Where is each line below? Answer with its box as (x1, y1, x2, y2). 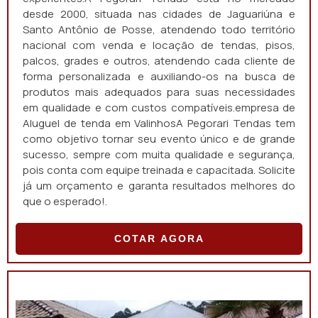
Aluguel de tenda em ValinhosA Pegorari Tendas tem (23, 116, 295, 131)
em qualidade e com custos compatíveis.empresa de (23, 100, 295, 115)
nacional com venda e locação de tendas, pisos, (23, 38, 295, 53)
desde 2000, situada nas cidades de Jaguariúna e (23, 6, 295, 21)
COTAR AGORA (114, 233, 204, 244)
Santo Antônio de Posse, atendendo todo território (23, 22, 295, 37)
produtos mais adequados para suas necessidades (23, 84, 295, 99)
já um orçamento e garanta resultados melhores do (23, 178, 295, 193)
